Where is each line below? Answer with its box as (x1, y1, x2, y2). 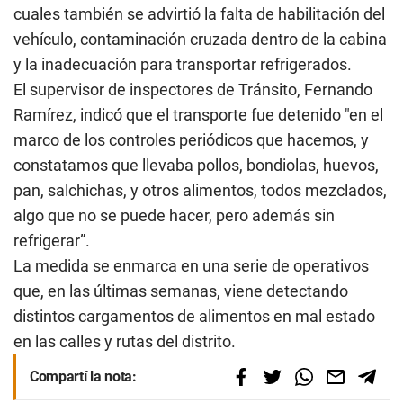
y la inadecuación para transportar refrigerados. (13, 55, 352, 74)
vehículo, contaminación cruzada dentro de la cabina (13, 30, 387, 49)
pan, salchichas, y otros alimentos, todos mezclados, (13, 181, 387, 200)
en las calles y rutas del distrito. (13, 332, 239, 351)
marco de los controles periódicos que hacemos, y (13, 130, 369, 149)
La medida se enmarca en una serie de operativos (13, 256, 369, 275)
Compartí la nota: (30, 368, 137, 385)
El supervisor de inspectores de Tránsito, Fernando (13, 80, 372, 99)
